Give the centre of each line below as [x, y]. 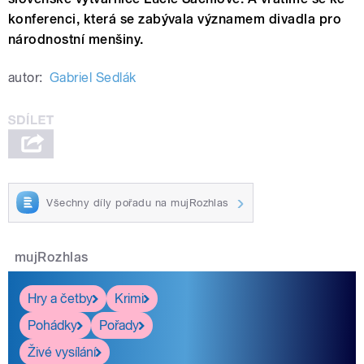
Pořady [119, 325]
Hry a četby [60, 298]
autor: [26, 77]
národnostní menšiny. [76, 39]
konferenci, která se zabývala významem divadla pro [175, 19]
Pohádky [52, 325]
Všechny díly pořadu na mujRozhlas [138, 202]
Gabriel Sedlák [93, 77]
